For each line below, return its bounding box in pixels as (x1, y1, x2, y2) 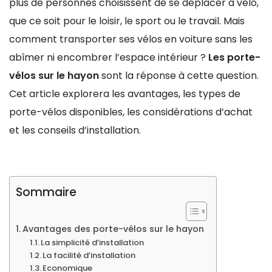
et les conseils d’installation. (9, 123, 141, 137)
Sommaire (16, 184, 76, 201)
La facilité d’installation (42, 250, 136, 261)
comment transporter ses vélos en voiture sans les (9, 32, 253, 46)
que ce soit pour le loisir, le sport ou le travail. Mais (9, 14, 245, 28)
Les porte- (208, 50, 260, 64)
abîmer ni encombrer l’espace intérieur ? (9, 50, 208, 64)
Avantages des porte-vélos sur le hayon (22, 223, 204, 235)
